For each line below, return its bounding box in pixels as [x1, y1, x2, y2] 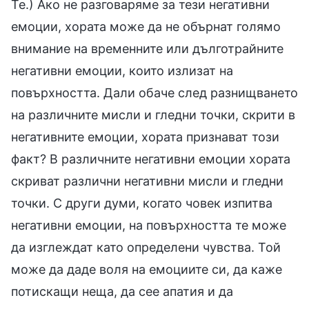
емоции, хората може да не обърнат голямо [11, 19, 281, 34]
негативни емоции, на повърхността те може [11, 218, 286, 233]
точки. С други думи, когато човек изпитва [11, 196, 272, 211]
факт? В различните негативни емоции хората [11, 152, 290, 167]
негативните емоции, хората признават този [11, 130, 279, 145]
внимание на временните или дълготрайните [11, 41, 283, 57]
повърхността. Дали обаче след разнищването [11, 86, 298, 101]
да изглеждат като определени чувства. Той [11, 240, 281, 255]
